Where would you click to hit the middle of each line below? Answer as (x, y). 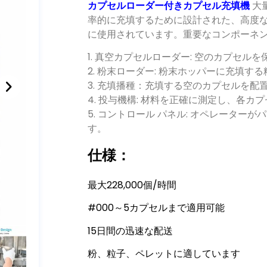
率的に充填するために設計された (159, 20)
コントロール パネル (142, 114)
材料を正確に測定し (184, 100)
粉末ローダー (126, 72)
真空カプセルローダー (143, 57)
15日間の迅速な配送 (131, 231)
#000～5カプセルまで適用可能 (156, 208)
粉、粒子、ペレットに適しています (164, 253)
